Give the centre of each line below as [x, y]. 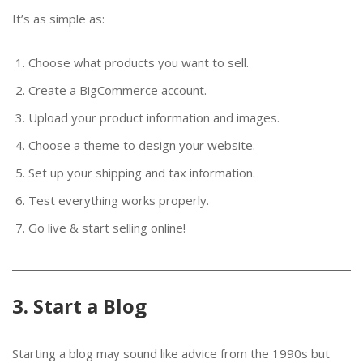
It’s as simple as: [58, 18]
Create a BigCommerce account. [117, 90]
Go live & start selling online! [107, 227]
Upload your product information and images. [154, 117]
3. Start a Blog [79, 305]
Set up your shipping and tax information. [142, 172]
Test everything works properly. [119, 200]
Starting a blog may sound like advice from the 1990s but [171, 353]
